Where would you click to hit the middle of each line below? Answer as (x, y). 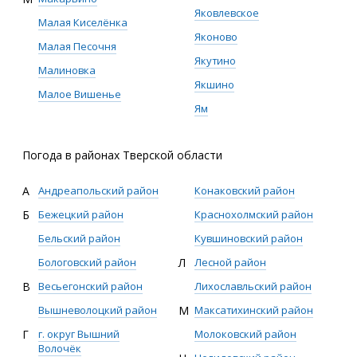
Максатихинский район (254, 310)
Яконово (216, 37)
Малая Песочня (77, 46)
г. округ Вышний (79, 334)
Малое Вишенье (80, 94)
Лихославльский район (253, 286)
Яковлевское (227, 13)
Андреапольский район (98, 190)
